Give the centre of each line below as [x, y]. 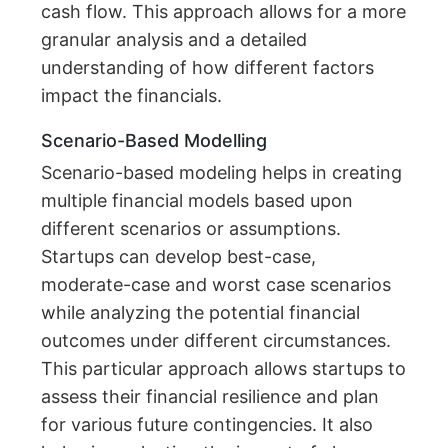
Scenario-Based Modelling [154, 141]
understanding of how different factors [208, 68]
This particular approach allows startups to [224, 369]
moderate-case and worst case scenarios [216, 285]
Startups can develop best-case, [179, 257]
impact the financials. [132, 96]
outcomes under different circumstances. [216, 341]
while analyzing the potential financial [201, 313]
